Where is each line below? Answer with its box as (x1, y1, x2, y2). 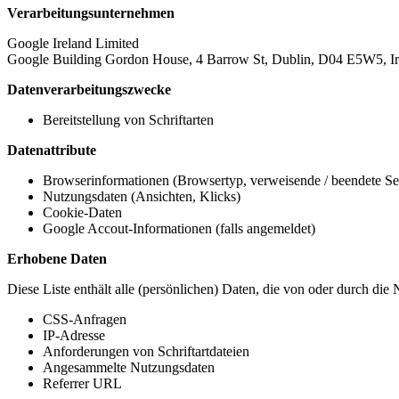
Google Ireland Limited (7, 35, 139, 51)
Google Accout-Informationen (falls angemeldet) (43, 220, 315, 236)
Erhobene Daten (7, 250, 107, 266)
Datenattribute (7, 142, 96, 158)
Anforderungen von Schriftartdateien (43, 343, 249, 359)
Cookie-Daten (43, 204, 122, 220)
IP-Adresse (43, 327, 105, 343)
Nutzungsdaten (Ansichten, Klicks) (43, 188, 240, 204)
